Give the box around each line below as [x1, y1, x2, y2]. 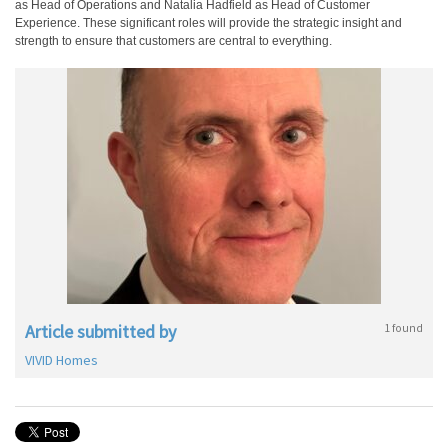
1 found [384, 320, 423, 335]
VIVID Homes [25, 351, 98, 369]
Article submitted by [25, 320, 176, 343]
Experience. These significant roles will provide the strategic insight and [15, 16, 402, 30]
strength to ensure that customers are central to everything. [15, 34, 332, 48]
